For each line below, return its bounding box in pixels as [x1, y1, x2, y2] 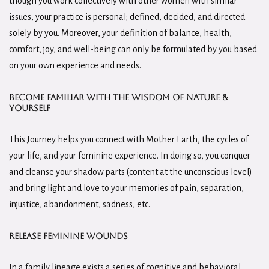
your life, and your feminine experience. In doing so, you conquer [9, 150, 250, 160]
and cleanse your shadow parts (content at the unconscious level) [9, 166, 252, 177]
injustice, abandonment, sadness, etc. [9, 199, 152, 209]
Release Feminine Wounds [9, 231, 128, 241]
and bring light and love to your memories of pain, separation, [9, 183, 244, 193]
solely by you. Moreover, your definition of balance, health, [9, 28, 232, 38]
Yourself [9, 103, 50, 113]
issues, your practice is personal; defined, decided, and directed [9, 11, 245, 22]
